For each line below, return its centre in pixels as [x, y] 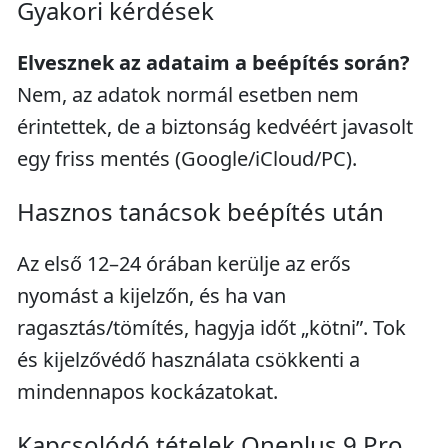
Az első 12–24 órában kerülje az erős [184, 263]
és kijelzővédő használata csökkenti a [188, 359]
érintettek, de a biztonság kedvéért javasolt [215, 126]
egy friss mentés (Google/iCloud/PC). [187, 158]
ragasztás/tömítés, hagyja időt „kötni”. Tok [211, 327]
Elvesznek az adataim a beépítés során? [213, 62]
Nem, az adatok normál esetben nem [188, 94]
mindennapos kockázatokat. [147, 391]
